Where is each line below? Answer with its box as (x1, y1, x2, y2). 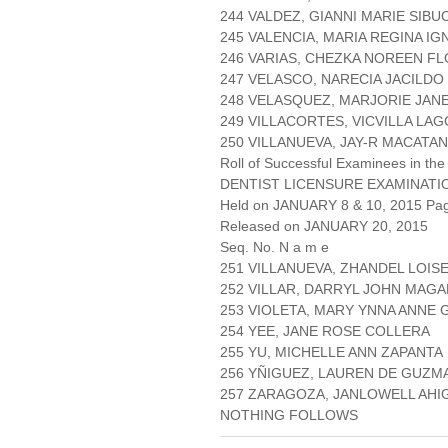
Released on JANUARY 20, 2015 (220, 218, 428, 235)
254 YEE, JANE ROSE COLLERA (220, 323, 430, 340)
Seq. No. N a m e (220, 239, 329, 256)
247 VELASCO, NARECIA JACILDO (220, 71, 444, 88)
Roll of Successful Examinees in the (220, 155, 445, 172)
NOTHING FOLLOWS (220, 407, 358, 424)
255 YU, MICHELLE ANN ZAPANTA (220, 344, 443, 361)
